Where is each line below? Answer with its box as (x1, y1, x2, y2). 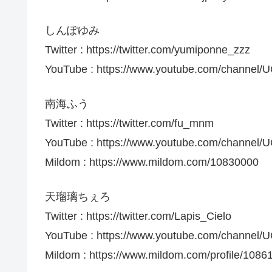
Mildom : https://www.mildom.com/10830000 (45, 156, 259, 169)
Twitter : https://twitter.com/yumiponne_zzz (45, 43, 250, 56)
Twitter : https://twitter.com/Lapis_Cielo (45, 210, 231, 223)
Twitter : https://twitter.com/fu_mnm (45, 117, 214, 130)
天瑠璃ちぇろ (45, 191, 110, 203)
